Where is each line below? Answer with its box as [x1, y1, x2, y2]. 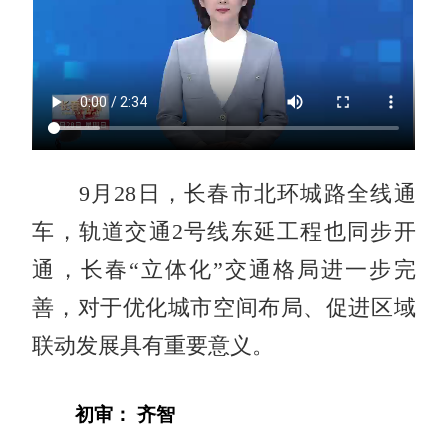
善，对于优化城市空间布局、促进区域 [32, 295, 416, 320]
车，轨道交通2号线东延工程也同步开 [32, 219, 416, 244]
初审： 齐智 [75, 403, 176, 425]
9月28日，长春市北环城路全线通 [32, 181, 416, 206]
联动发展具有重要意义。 [32, 333, 275, 358]
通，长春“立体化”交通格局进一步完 [32, 257, 416, 282]
